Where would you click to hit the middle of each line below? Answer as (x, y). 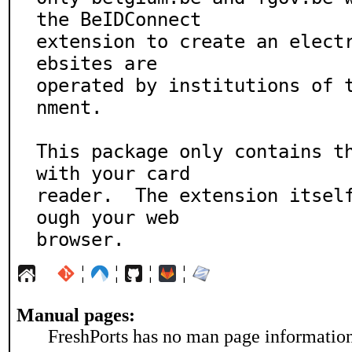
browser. (80, 240)
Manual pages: (76, 315)
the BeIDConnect (119, 20)
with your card (113, 174)
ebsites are (97, 64)
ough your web (108, 218)
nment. (69, 108)
